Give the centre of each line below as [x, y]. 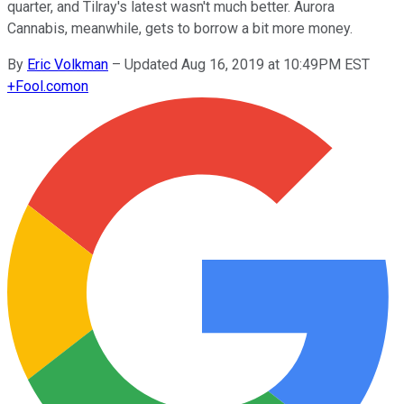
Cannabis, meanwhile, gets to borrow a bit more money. [180, 28]
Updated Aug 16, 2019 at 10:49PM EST [247, 64]
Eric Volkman [68, 64]
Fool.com [44, 86]
